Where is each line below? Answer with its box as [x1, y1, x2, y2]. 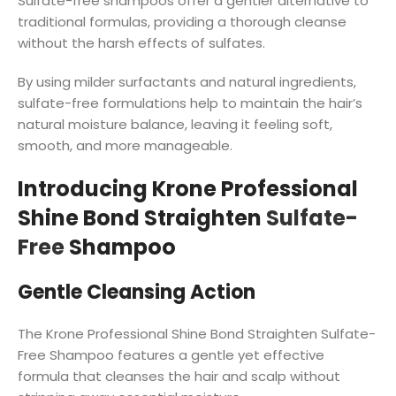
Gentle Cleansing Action [18, 278, 255, 306]
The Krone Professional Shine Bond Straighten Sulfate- [18, 324, 376, 343]
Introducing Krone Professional [18, 173, 358, 203]
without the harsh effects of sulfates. [18, 33, 265, 52]
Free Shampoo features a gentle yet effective [18, 345, 324, 364]
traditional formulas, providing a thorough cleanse [18, 11, 346, 31]
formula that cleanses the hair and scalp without [18, 366, 340, 385]
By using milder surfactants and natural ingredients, [18, 72, 356, 91]
